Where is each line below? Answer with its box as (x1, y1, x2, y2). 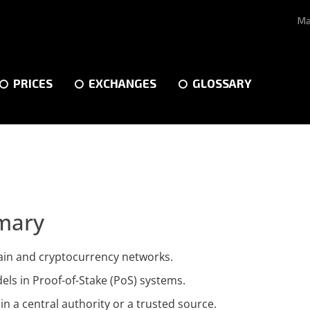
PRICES (13, 75, 53, 90)
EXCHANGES (89, 75, 156, 90)
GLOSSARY (192, 75, 252, 90)
